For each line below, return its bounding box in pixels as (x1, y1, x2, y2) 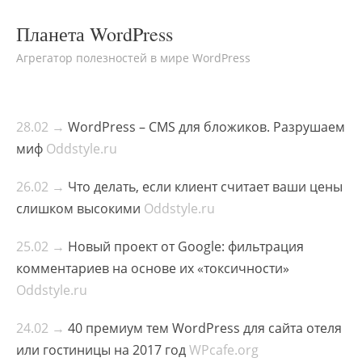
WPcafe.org (189, 341, 259, 359)
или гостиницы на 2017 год (16, 341, 186, 359)
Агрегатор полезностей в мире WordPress (16, 50, 250, 65)
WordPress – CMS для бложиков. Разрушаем (68, 118, 345, 136)
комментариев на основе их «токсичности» (16, 259, 289, 277)
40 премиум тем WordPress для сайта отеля (68, 319, 342, 337)
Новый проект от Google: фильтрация (68, 238, 304, 255)
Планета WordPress (16, 21, 173, 47)
